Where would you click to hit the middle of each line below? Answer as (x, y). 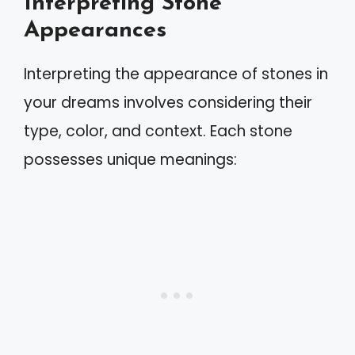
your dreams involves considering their (168, 102)
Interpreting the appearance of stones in (176, 74)
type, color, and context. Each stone (158, 131)
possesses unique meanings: (130, 159)
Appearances (95, 30)
